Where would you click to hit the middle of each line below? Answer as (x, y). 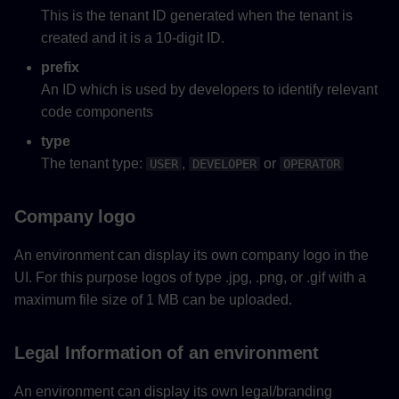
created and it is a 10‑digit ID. (133, 38)
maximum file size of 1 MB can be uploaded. (153, 300)
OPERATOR (312, 164)
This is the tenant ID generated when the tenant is (197, 16)
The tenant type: (94, 164)
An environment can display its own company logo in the (191, 256)
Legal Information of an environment (167, 353)
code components (97, 112)
